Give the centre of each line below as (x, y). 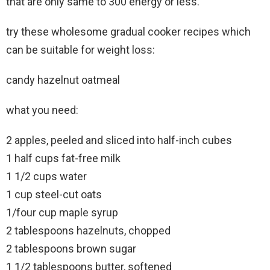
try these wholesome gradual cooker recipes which (128, 31)
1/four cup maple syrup (62, 212)
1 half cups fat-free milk (63, 158)
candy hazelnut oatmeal (63, 80)
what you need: (42, 110)
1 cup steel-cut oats (54, 194)
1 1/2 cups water (46, 176)
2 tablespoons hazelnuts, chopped (88, 230)
